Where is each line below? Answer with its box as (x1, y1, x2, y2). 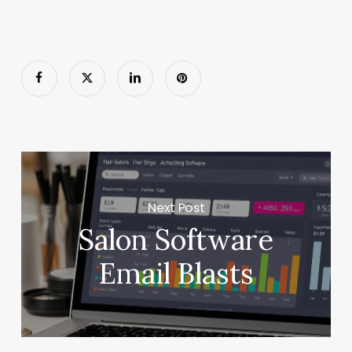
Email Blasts (98, 255, 254, 292)
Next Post (148, 198, 205, 217)
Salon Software (79, 222, 274, 258)
